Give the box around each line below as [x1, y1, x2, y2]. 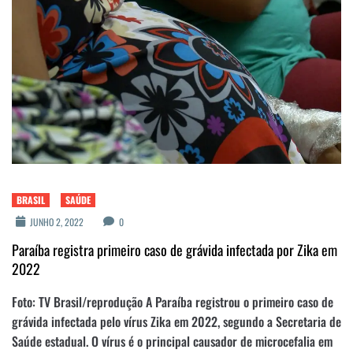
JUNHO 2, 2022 [29, 214, 84, 229]
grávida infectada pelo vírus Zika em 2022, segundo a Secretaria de [12, 311, 341, 331]
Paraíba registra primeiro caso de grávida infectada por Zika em [12, 239, 337, 260]
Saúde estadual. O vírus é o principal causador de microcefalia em [12, 331, 333, 351]
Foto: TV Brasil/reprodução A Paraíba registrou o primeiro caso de [12, 292, 333, 311]
